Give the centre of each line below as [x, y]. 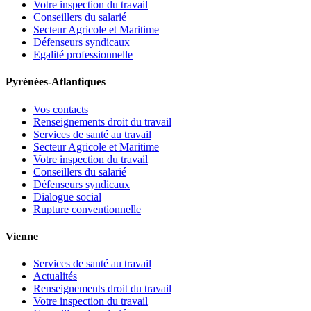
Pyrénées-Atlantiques [56, 82]
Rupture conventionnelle [87, 209]
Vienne [22, 237]
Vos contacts [61, 109]
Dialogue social [67, 196]
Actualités [55, 276]
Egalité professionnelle [83, 55]
